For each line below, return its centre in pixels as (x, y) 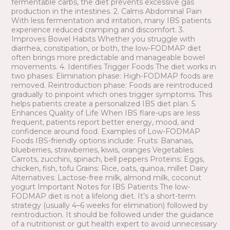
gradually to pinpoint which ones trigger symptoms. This (111, 95)
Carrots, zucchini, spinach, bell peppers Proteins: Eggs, (108, 159)
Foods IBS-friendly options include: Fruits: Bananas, (102, 141)
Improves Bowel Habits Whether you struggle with (103, 39)
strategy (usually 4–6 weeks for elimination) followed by (109, 206)
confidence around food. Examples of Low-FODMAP (106, 132)
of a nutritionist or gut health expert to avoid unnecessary (114, 224)
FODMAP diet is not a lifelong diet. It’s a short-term (103, 196)
